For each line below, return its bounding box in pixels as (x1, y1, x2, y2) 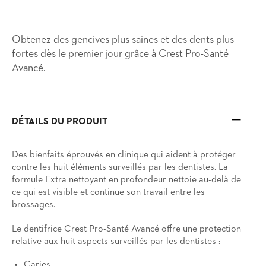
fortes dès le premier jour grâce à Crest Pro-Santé (12, 49, 229, 59)
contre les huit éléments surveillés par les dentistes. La (12, 163, 228, 172)
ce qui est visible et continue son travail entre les (12, 188, 205, 197)
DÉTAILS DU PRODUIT (12, 117, 107, 126)
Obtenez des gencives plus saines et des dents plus (12, 34, 234, 45)
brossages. (12, 200, 55, 210)
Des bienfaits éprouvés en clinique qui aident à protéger (12, 150, 236, 160)
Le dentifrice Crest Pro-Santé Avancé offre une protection (12, 224, 241, 234)
